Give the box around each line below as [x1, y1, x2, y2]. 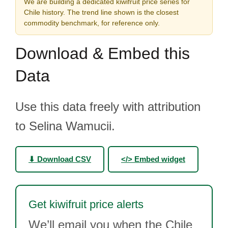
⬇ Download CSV [28, 155, 91, 163]
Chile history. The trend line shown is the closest [24, 8, 179, 16]
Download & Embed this [15, 44, 190, 63]
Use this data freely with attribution [15, 100, 201, 113]
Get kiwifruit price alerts [28, 198, 144, 211]
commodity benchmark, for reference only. [24, 19, 160, 27]
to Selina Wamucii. [15, 119, 115, 133]
